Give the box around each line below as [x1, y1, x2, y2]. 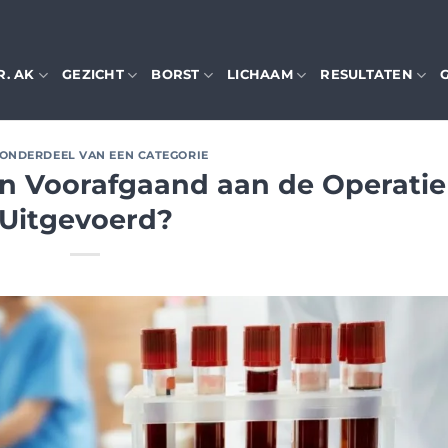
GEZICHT [62, 67, 124, 82]
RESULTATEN [320, 67, 413, 82]
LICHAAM [227, 67, 293, 82]
